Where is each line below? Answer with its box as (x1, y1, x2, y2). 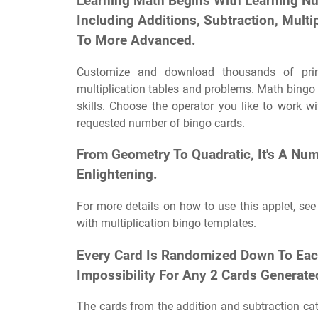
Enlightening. (77, 167, 158, 183)
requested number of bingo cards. (77, 116, 245, 130)
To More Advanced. (77, 32, 196, 48)
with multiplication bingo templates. (77, 216, 256, 230)
